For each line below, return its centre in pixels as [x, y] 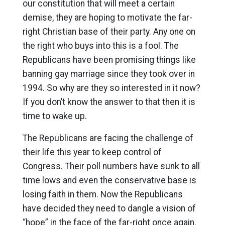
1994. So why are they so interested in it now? [111, 88]
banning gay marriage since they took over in [108, 74]
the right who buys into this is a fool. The [100, 46]
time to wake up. [54, 116]
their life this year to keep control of [92, 152]
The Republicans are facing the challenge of [108, 138]
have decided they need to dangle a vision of [109, 208]
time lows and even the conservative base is [109, 180]
